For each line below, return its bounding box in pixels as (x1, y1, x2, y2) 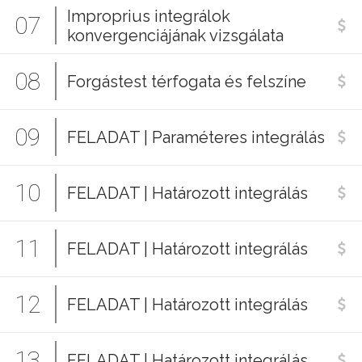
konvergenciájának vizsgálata (67, 26, 284, 45)
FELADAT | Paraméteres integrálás (67, 128, 325, 147)
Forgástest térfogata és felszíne (67, 72, 306, 91)
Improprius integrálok (67, 6, 230, 26)
